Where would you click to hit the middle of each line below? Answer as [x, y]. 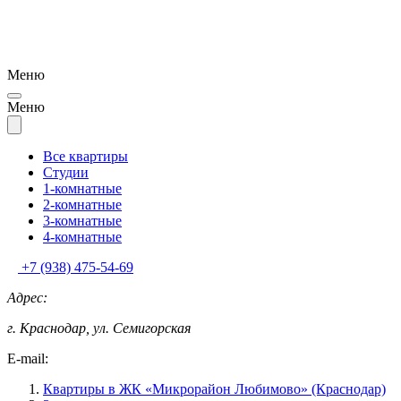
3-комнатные [82, 221]
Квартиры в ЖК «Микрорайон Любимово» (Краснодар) [214, 389]
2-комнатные [82, 205]
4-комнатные [82, 237]
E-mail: [28, 359]
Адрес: [27, 298]
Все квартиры [85, 157]
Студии [66, 173]
